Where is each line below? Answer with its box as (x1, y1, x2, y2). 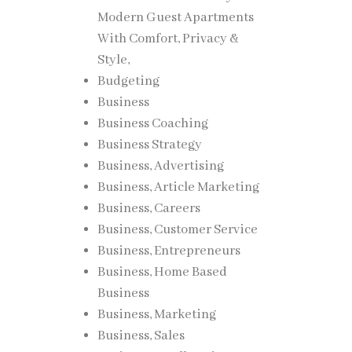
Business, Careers (97, 200, 200, 217)
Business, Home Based (97, 264, 227, 280)
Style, (97, 52, 130, 68)
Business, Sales (97, 328, 185, 344)
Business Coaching (97, 115, 208, 132)
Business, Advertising (97, 158, 224, 174)
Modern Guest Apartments (97, 9, 254, 26)
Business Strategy (97, 137, 202, 153)
